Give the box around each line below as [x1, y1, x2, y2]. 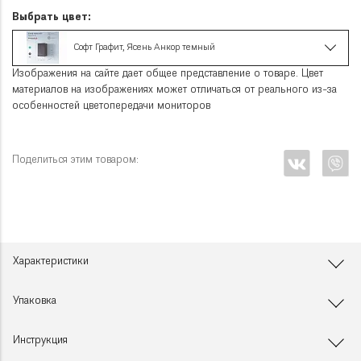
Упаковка [13, 296, 56, 307]
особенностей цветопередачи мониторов [12, 101, 210, 112]
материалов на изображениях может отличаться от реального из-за [12, 85, 337, 96]
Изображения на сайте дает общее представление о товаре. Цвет [12, 68, 323, 80]
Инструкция [13, 335, 68, 346]
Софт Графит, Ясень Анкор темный [72, 43, 215, 52]
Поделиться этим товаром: [12, 155, 139, 166]
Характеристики [13, 256, 89, 268]
